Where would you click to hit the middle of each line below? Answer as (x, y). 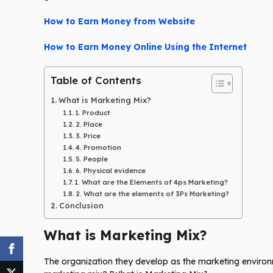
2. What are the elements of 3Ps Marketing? (153, 194)
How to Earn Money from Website (119, 22)
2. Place (89, 125)
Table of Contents (96, 80)
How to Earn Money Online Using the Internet (147, 47)
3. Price (88, 136)
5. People (92, 159)
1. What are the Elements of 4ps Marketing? (151, 183)
